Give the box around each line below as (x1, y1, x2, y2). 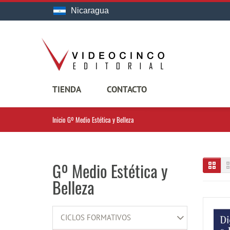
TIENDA (52, 83, 81, 95)
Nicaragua (71, 6, 109, 15)
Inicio (52, 114, 66, 125)
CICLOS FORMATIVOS (61, 213, 131, 222)
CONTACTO (107, 83, 147, 95)
